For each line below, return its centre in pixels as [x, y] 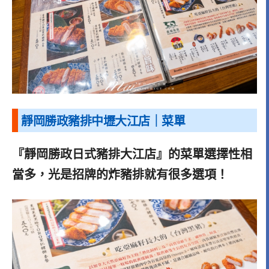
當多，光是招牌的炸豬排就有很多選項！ [120, 175]
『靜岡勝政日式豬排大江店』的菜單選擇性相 [132, 155]
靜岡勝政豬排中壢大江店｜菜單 [103, 122]
